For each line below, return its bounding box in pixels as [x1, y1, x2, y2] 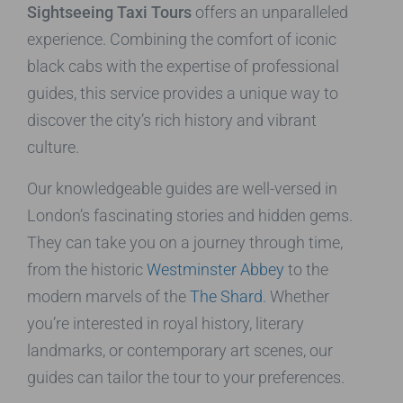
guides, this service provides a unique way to [27, 83, 338, 103]
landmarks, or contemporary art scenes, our [27, 340, 333, 360]
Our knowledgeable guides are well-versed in [27, 178, 337, 198]
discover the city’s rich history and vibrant [27, 110, 317, 130]
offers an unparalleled [192, 2, 348, 22]
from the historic [27, 259, 147, 279]
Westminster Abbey [147, 259, 284, 279]
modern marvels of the [27, 286, 190, 306]
